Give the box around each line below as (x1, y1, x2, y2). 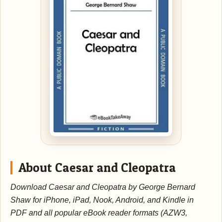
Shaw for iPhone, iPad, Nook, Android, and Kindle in (10, 195, 194, 204)
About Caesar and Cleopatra (18, 160, 176, 175)
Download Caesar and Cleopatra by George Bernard (10, 182, 195, 191)
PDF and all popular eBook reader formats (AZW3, (10, 208, 187, 217)
